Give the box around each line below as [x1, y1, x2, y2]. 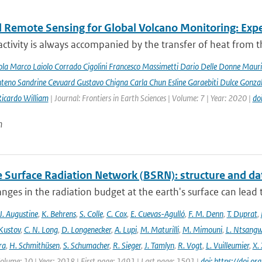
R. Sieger [112, 240, 141, 251]
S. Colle [79, 208, 103, 219]
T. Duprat [226, 208, 257, 219]
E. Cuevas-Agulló [130, 208, 185, 219]
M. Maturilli [140, 224, 179, 235]
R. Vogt [177, 240, 202, 251]
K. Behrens [41, 208, 76, 219]
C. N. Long [23, 224, 58, 235]
